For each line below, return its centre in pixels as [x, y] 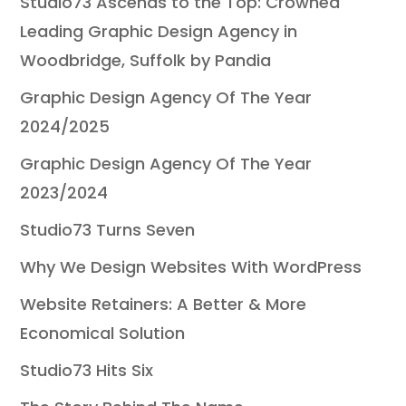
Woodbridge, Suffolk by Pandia [146, 61]
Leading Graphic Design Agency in [159, 32]
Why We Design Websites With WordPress [191, 267]
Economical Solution [103, 333]
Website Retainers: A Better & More [164, 304]
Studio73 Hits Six [87, 371]
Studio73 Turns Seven [108, 230]
